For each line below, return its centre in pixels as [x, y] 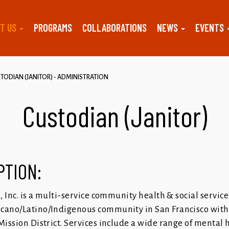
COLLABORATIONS [114, 28]
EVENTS [211, 28]
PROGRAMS [53, 28]
